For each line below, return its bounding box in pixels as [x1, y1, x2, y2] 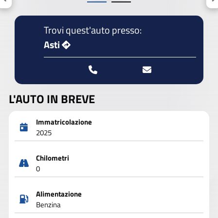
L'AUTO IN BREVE [9, 90, 95, 108]
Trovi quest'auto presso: [44, 22, 142, 37]
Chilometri [36, 152, 69, 164]
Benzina [36, 199, 61, 211]
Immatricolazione [36, 116, 92, 128]
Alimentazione [36, 188, 82, 200]
